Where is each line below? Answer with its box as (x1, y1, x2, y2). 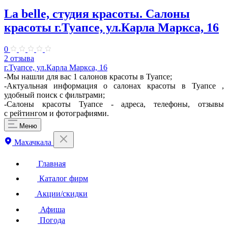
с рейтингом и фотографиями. (4, 108, 109, 118)
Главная (36, 159, 66, 168)
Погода (38, 215, 65, 224)
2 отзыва (4, 53, 34, 63)
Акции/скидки (35, 189, 88, 198)
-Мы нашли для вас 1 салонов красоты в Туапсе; (4, 72, 172, 81)
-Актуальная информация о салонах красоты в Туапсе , (4, 81, 224, 90)
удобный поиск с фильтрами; (4, 90, 105, 99)
